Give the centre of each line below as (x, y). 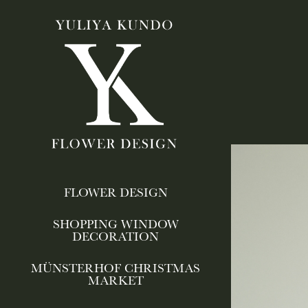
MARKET (115, 280)
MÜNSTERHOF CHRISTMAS (115, 267)
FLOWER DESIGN (115, 192)
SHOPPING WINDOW (115, 223)
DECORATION (115, 236)
